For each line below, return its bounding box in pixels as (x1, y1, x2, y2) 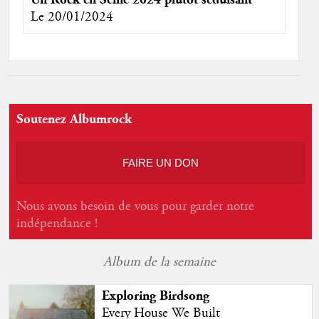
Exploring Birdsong (101, 287, 209, 304)
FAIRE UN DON (122, 156, 199, 169)
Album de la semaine (103, 253, 216, 271)
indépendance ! (16, 214, 98, 232)
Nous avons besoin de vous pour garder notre (16, 197, 254, 215)
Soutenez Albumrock (16, 110, 132, 127)
